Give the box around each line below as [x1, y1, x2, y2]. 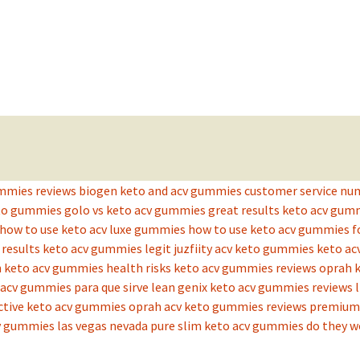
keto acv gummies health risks [4, 260, 171, 276]
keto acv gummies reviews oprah [174, 260, 352, 276]
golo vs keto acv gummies [64, 202, 206, 219]
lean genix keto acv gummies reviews [151, 279, 353, 296]
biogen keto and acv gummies [79, 182, 242, 199]
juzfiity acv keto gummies [174, 240, 314, 257]
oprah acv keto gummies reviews [129, 298, 307, 315]
